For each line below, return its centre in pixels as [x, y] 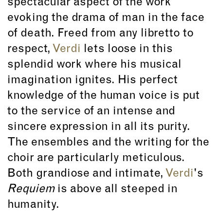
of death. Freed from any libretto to [100, 34]
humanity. [33, 205]
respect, [30, 49]
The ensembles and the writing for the [108, 143]
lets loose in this [128, 49]
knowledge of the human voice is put [103, 96]
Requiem [31, 190]
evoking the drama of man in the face [106, 18]
